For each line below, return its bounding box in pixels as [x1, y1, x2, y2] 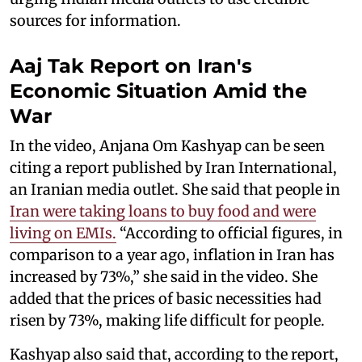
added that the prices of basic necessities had [10, 288, 322, 308]
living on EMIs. [10, 223, 116, 242]
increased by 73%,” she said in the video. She [10, 267, 318, 286]
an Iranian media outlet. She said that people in [10, 179, 340, 199]
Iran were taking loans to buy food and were [10, 201, 316, 221]
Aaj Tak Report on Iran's [10, 53, 252, 78]
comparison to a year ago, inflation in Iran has [10, 245, 335, 264]
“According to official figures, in [116, 223, 343, 242]
